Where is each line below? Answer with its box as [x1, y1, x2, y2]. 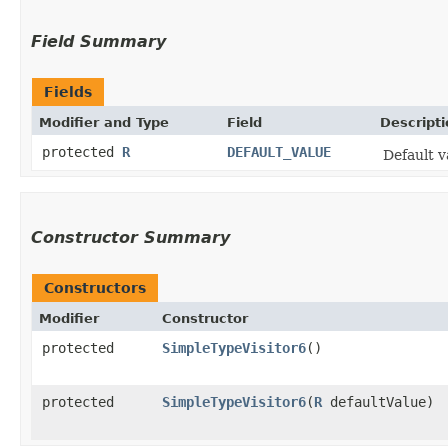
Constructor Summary [31, 227, 230, 247]
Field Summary [31, 31, 166, 51]
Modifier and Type [39, 114, 169, 130]
